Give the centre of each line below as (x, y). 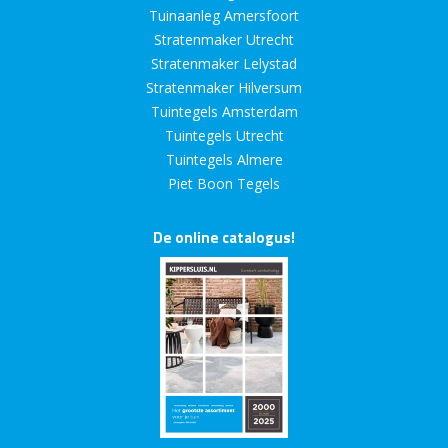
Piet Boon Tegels (224, 184)
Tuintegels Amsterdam (224, 112)
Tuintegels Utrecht (224, 136)
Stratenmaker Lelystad (224, 64)
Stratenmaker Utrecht (224, 40)
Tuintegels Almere (224, 160)
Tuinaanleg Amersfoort (224, 16)
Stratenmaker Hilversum (224, 88)
